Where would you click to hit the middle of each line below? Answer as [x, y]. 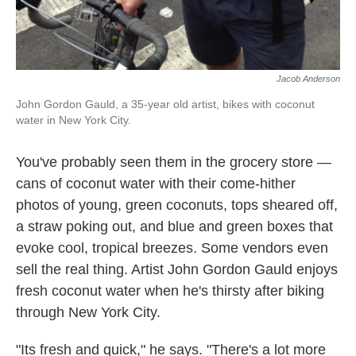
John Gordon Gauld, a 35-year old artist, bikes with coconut [165, 104]
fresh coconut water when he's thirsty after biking [170, 291]
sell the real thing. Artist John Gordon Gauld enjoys [177, 269]
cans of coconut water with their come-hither [156, 184]
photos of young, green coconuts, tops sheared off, [177, 205]
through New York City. [88, 312]
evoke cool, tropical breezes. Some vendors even [172, 248]
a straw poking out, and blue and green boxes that [174, 226]
